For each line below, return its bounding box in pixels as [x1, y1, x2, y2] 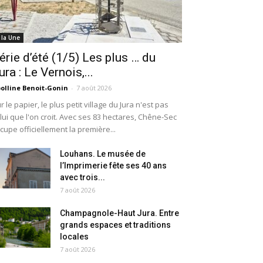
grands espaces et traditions [60, 220, 171, 230]
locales [60, 232, 89, 242]
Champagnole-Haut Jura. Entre [60, 208, 179, 218]
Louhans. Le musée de [60, 149, 146, 159]
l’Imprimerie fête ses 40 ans [60, 161, 167, 171]
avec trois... [60, 173, 105, 183]
